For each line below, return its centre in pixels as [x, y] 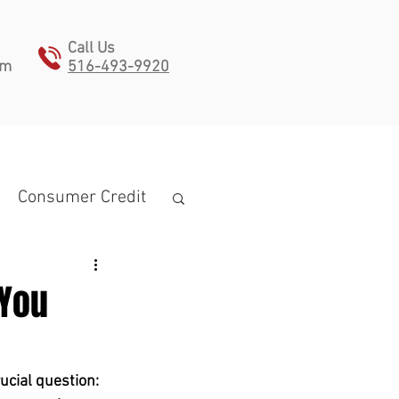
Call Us [91, 49]
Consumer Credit [82, 197]
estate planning [80, 340]
